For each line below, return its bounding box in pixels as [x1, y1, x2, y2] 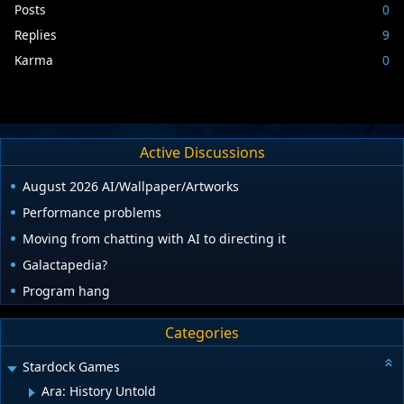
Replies [14, 25, 57, 43]
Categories [165, 322, 239, 343]
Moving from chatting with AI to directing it [23, 230, 286, 248]
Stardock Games [23, 358, 120, 376]
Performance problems [23, 204, 161, 222]
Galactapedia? [23, 256, 107, 274]
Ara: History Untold [41, 381, 156, 399]
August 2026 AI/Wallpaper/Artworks [23, 178, 239, 196]
